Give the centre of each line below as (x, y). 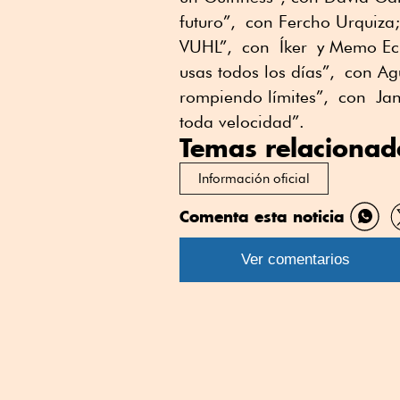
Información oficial (254, 179)
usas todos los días (251, 72)
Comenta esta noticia (262, 217)
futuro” (205, 22)
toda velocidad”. (242, 122)
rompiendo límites (248, 97)
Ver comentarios (296, 260)
